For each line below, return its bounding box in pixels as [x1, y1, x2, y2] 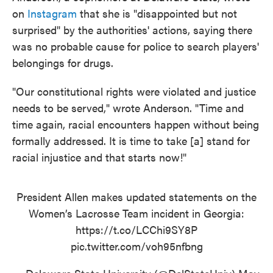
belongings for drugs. [12, 54, 113, 70]
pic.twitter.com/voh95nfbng [70, 238, 203, 253]
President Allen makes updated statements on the [16, 188, 257, 204]
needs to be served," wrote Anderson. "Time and [12, 99, 244, 115]
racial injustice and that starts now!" [12, 149, 186, 165]
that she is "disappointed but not [80, 5, 237, 21]
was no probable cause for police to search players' [12, 38, 259, 54]
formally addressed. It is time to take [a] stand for [12, 132, 250, 148]
